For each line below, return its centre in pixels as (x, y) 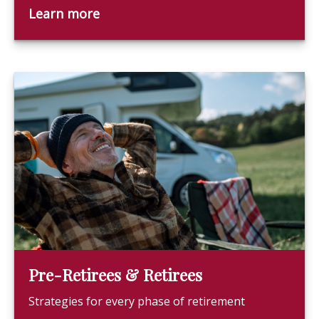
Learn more (64, 14)
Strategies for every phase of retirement (137, 301)
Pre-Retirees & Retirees (115, 275)
